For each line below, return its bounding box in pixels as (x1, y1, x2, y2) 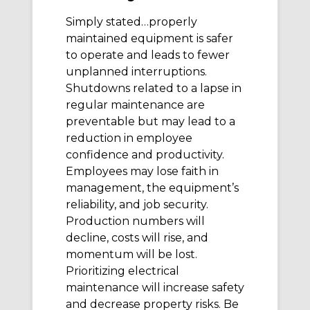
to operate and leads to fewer (66, 48, 230, 62)
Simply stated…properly (66, 15, 197, 29)
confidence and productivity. (66, 148, 224, 162)
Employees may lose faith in (66, 165, 219, 179)
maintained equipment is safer (66, 32, 233, 46)
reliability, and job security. (66, 198, 208, 212)
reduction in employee (66, 131, 192, 145)
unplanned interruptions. (66, 65, 207, 79)
